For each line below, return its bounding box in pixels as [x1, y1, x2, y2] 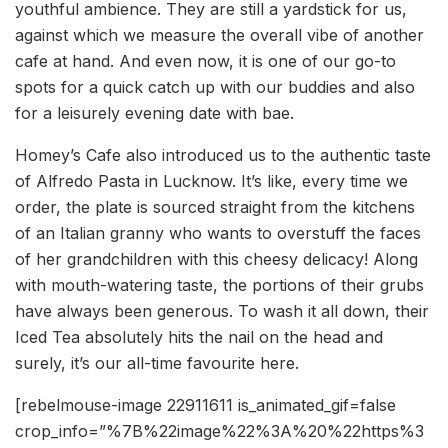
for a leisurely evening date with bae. [15, 103, 294, 124]
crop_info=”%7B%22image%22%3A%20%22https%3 [15, 421, 424, 442]
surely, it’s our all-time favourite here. [15, 353, 299, 374]
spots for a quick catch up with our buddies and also [15, 77, 415, 98]
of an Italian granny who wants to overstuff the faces [15, 223, 421, 244]
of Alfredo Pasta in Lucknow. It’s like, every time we [15, 171, 408, 192]
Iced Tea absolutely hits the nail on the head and [15, 327, 383, 348]
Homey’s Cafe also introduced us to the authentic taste [15, 145, 431, 166]
